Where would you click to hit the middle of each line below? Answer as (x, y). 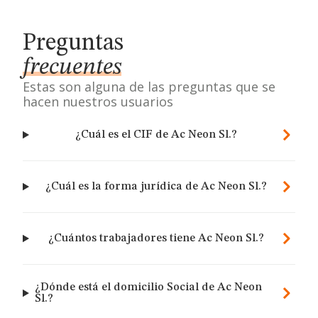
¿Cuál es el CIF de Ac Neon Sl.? (157, 135)
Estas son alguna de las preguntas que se (149, 87)
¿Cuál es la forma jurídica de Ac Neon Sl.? (157, 187)
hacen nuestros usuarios (98, 102)
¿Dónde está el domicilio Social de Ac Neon (148, 287)
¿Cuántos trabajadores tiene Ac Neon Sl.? (157, 238)
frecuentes (72, 67)
